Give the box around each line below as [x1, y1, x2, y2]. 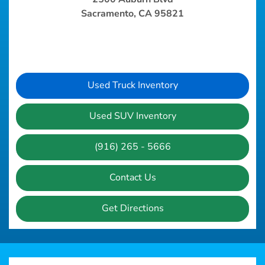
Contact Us [109, 171, 156, 185]
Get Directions [101, 202, 164, 215]
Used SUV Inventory [89, 109, 176, 123]
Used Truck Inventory [87, 79, 178, 92]
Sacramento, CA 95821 [81, 7, 184, 21]
